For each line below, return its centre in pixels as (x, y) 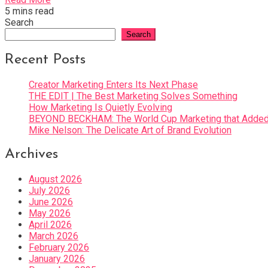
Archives (31, 155)
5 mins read (29, 11)
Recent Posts (45, 60)
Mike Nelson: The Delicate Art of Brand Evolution (130, 130)
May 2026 (50, 214)
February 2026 (59, 248)
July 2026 (49, 191)
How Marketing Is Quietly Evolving (100, 107)
